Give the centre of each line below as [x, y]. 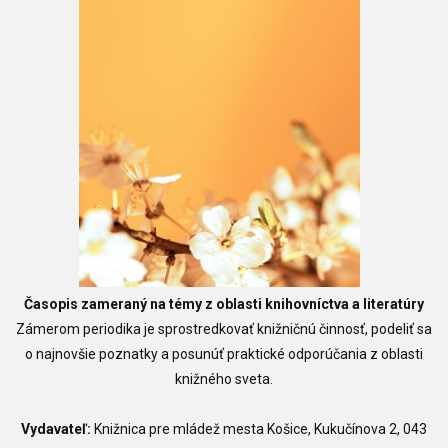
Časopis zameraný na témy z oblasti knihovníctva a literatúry [224, 304]
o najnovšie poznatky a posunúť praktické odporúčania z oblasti [224, 354]
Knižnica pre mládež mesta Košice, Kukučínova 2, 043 [260, 429]
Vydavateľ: [56, 429]
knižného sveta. [224, 379]
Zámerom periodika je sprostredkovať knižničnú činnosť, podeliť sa [224, 329]
